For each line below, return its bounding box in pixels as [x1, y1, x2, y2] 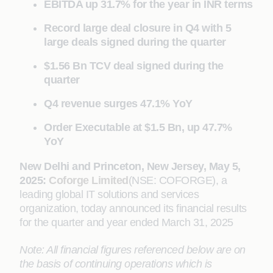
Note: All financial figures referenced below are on [19, 244, 246, 256]
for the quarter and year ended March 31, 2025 [19, 216, 233, 229]
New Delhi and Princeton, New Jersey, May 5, [19, 160, 241, 172]
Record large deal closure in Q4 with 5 [44, 22, 231, 34]
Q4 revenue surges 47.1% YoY [44, 97, 193, 110]
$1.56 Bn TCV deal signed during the [44, 60, 224, 72]
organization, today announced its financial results [19, 202, 247, 214]
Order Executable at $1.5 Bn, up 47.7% [44, 121, 232, 133]
